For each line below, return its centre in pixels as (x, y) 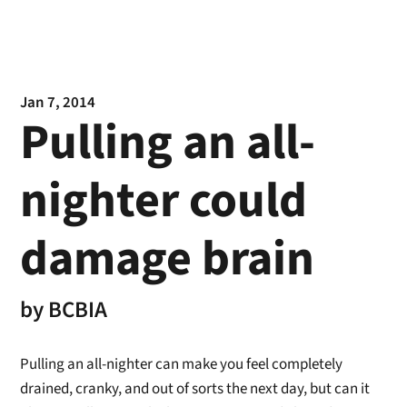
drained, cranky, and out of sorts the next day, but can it (195, 389)
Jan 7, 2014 (58, 103)
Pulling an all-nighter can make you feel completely (182, 364)
